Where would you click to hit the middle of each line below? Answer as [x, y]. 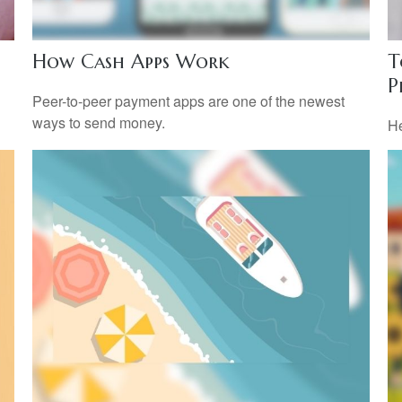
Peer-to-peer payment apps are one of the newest [188, 100]
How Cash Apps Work [131, 62]
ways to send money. [98, 122]
